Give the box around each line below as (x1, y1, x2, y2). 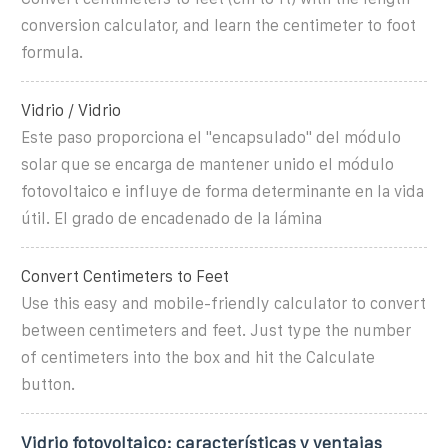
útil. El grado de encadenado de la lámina (21, 209, 322, 227)
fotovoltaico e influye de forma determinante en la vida (21, 182, 424, 200)
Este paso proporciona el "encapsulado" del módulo (21, 128, 401, 146)
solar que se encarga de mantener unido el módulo (21, 155, 394, 173)
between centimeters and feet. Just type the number (21, 321, 411, 339)
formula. (21, 43, 83, 61)
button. (21, 375, 75, 393)
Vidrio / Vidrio (21, 101, 121, 119)
